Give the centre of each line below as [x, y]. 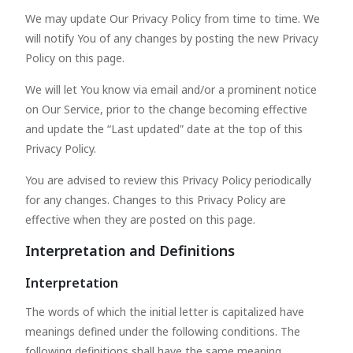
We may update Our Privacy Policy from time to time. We [173, 19]
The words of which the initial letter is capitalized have [165, 312]
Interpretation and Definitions [130, 251]
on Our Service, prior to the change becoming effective [166, 109]
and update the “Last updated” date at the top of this [164, 129]
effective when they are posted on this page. [140, 219]
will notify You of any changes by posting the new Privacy [172, 38]
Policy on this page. [75, 58]
